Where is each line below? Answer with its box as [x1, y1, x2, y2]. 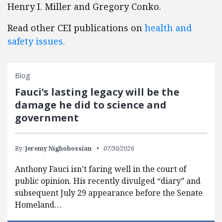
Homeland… [15, 199, 61, 210]
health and [145, 22, 192, 34]
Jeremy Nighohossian [25, 144, 92, 153]
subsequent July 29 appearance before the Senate [15, 187, 203, 198]
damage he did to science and [15, 98, 166, 111]
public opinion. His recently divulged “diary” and [15, 175, 201, 186]
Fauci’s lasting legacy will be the [15, 85, 179, 99]
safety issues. [7, 35, 65, 47]
